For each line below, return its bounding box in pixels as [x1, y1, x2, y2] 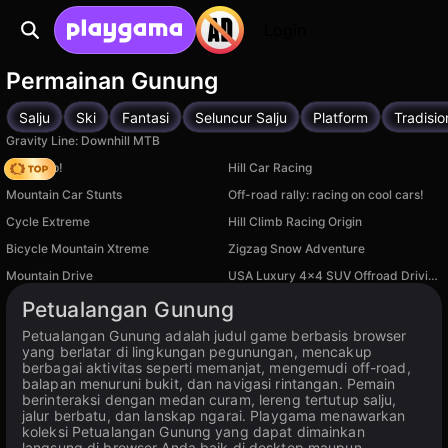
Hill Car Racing [228, 160, 312, 175]
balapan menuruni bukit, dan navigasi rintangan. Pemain [22, 375, 396, 392]
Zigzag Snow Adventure [228, 241, 365, 256]
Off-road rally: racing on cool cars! [228, 187, 424, 202]
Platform [313, 108, 368, 126]
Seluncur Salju [195, 108, 287, 126]
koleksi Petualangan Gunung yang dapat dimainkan [22, 423, 365, 440]
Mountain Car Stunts [6, 187, 122, 202]
